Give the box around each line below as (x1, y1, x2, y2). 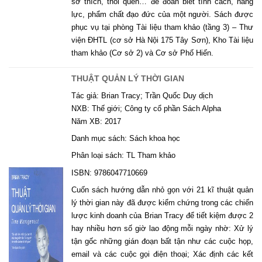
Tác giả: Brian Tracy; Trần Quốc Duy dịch (71, 91, 213, 100)
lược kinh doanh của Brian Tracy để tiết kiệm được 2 (71, 211, 253, 220)
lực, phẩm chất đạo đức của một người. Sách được (71, 9, 253, 19)
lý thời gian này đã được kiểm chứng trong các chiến (71, 198, 253, 207)
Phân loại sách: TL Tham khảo (71, 151, 176, 160)
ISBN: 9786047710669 (71, 168, 148, 177)
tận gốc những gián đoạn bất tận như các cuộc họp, (71, 236, 253, 246)
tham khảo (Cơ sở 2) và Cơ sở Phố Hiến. (71, 48, 214, 57)
